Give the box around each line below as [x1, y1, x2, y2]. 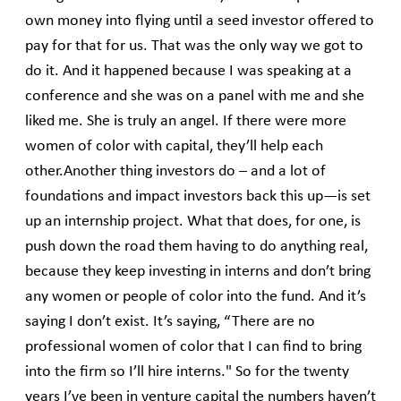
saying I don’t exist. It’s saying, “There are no [25, 314, 315, 330]
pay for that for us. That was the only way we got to [25, 38, 363, 55]
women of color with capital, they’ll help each [25, 139, 323, 155]
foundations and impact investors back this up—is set [25, 189, 371, 205]
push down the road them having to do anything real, [25, 239, 368, 255]
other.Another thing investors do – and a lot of [25, 164, 326, 180]
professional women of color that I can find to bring [25, 339, 362, 355]
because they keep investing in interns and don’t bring [25, 264, 371, 280]
